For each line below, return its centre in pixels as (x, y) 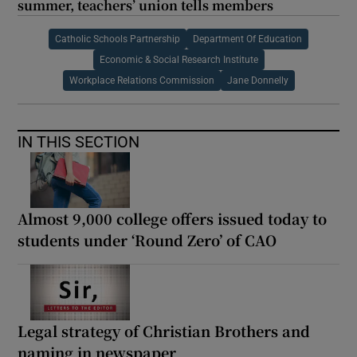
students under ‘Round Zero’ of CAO (147, 239)
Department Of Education (247, 39)
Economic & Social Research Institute (178, 59)
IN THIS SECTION (79, 141)
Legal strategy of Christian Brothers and (164, 330)
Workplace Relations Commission (141, 80)
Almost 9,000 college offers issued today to (173, 218)
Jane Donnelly (257, 80)
